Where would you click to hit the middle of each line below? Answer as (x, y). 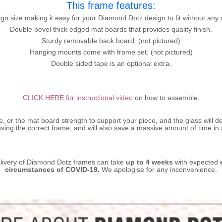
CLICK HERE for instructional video (78, 98)
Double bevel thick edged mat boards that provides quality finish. (111, 29)
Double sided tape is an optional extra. (111, 63)
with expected (196, 162)
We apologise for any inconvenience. (158, 169)
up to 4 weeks (149, 162)
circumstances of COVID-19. (52, 169)
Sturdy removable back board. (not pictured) (111, 41)
